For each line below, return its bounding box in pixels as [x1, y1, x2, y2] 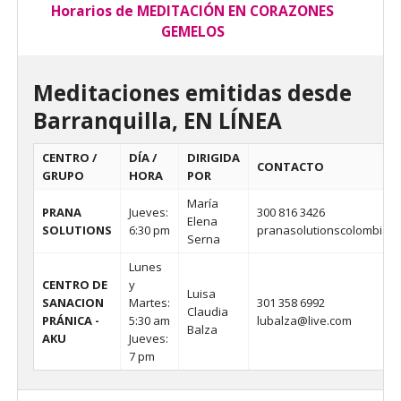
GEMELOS [160, 21, 225, 41]
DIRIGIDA [186, 149, 240, 166]
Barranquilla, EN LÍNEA [32, 105, 282, 135]
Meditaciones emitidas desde [32, 77, 352, 107]
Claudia [186, 303, 228, 320]
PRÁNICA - [41, 312, 99, 329]
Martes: [128, 294, 170, 311]
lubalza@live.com [256, 312, 352, 329]
